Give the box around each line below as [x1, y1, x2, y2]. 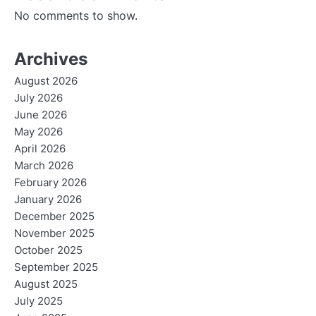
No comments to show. [14, 8, 138, 23]
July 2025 [14, 294, 63, 308]
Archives [14, 48, 87, 69]
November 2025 [14, 226, 95, 240]
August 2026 [14, 74, 78, 87]
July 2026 [14, 91, 63, 104]
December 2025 [14, 209, 95, 223]
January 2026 [14, 193, 82, 206]
